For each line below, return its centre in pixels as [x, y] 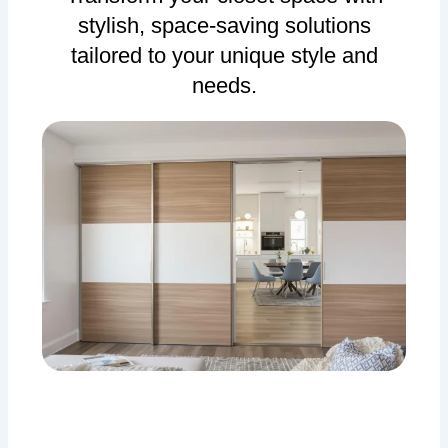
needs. [224, 86]
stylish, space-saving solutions [224, 26]
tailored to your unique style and [224, 56]
